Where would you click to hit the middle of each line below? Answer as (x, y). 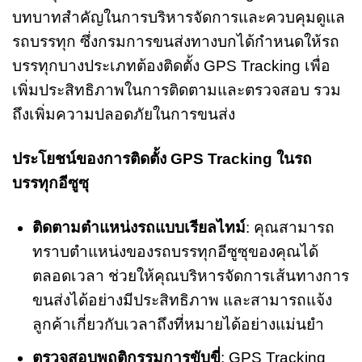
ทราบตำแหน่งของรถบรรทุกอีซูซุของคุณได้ (175, 251)
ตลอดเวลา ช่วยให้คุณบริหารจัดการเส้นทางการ (190, 276)
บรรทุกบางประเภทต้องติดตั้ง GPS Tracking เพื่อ (171, 65)
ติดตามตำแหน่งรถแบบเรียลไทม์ (139, 227)
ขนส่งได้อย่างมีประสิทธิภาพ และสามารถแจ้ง (182, 300)
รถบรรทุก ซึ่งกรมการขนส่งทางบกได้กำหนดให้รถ (176, 41)
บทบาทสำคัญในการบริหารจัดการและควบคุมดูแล (179, 17)
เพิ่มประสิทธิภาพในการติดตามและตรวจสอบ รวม (177, 90)
